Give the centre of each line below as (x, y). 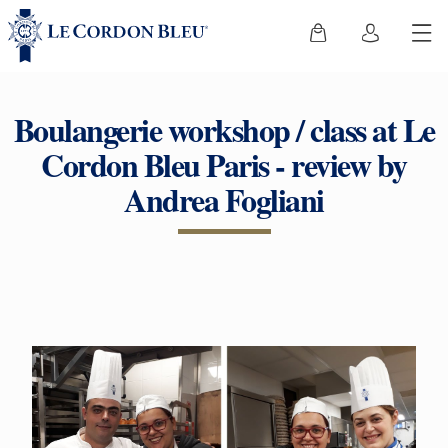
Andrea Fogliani (224, 199)
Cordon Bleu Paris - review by (224, 164)
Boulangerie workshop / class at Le (224, 129)
